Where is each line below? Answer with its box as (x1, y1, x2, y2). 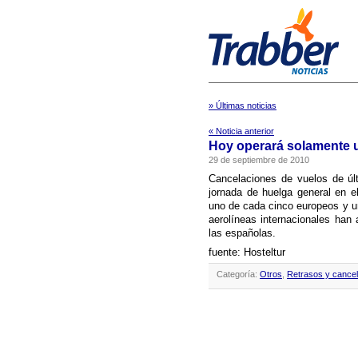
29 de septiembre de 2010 (209, 155, 309, 165)
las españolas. (209, 227, 276, 239)
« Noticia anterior (209, 126, 274, 136)
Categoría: (217, 269, 260, 279)
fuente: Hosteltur (209, 246, 285, 258)
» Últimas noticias (209, 101, 276, 110)
